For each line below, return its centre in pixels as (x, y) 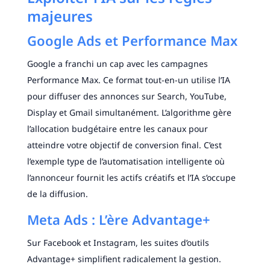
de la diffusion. (57, 194)
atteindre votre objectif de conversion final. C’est (124, 145)
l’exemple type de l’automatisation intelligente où (126, 162)
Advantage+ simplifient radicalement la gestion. (124, 259)
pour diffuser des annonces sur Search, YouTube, (127, 96)
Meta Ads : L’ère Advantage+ (118, 220)
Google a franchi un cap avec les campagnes (117, 64)
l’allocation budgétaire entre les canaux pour (117, 129)
